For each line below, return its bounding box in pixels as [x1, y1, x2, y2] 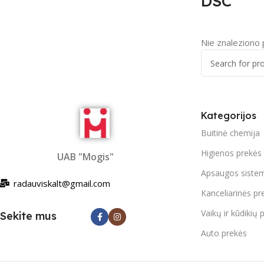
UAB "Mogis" [57, 150, 114, 163]
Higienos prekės [201, 147, 262, 159]
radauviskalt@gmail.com [13, 177, 110, 189]
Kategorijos [201, 110, 256, 121]
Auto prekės [201, 227, 247, 239]
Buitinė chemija [201, 127, 260, 138]
